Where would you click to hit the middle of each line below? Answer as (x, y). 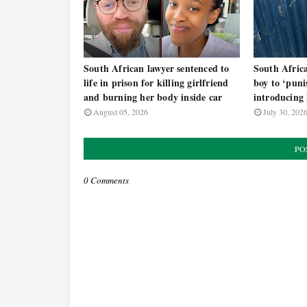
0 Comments (106, 180)
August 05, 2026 (121, 112)
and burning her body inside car (153, 97)
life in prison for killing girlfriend (156, 83)
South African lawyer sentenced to (157, 68)
